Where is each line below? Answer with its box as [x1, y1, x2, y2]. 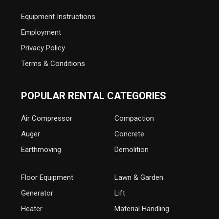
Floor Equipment [21, 173, 73, 182]
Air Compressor [21, 114, 72, 123]
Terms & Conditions [21, 59, 85, 68]
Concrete [114, 130, 145, 138]
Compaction [114, 114, 154, 123]
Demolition [114, 145, 149, 154]
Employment [21, 28, 61, 37]
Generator [21, 189, 53, 197]
